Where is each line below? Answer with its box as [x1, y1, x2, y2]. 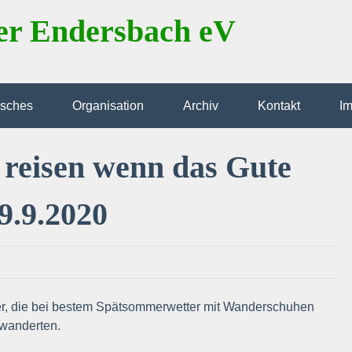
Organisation [71, 99, 144, 112]
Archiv [182, 99, 218, 112]
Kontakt [257, 99, 300, 112]
